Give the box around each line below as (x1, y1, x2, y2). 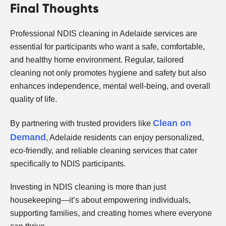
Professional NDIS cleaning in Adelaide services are (10, 29, 197, 38)
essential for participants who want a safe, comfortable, (10, 42, 205, 51)
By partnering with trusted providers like (10, 119, 153, 128)
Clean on (153, 118, 191, 128)
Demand (10, 132, 46, 142)
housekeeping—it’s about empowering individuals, (10, 195, 191, 204)
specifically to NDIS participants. (10, 159, 126, 168)
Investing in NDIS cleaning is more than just (10, 182, 166, 191)
